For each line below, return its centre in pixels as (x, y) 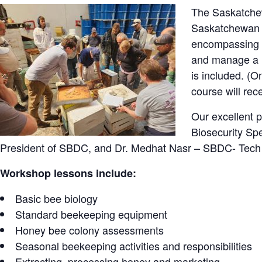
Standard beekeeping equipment (91, 214)
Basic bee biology (56, 198)
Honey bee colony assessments (89, 230)
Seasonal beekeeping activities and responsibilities (134, 246)
